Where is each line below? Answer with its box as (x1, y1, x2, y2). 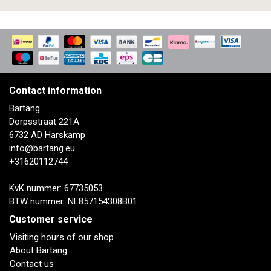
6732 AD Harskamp (9, 129, 85, 141)
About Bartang (10, 245, 67, 256)
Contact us (10, 258, 54, 270)
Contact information (9, 85, 102, 97)
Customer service (9, 214, 93, 226)
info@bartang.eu (9, 143, 75, 154)
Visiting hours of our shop (10, 232, 114, 243)
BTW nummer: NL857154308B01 (9, 196, 137, 207)
